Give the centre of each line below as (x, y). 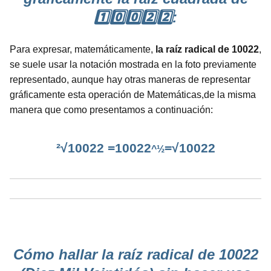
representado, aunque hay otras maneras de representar (130, 80)
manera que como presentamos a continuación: (111, 110)
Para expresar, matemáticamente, (83, 50)
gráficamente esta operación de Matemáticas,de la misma (133, 95)
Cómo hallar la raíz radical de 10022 (135, 255)
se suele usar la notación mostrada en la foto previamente (133, 65)
